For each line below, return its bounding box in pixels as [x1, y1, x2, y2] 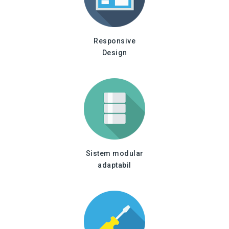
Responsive [94, 37, 135, 45]
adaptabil [98, 161, 131, 169]
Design [102, 49, 127, 57]
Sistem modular [85, 149, 144, 157]
